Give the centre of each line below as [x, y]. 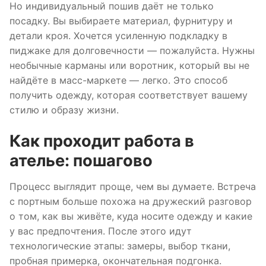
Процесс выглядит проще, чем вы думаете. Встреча [133, 186]
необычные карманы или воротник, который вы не [129, 66]
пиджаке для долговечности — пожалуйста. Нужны [132, 51]
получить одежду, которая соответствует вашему [129, 95]
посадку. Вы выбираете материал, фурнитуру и [121, 21]
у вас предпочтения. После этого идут [101, 231]
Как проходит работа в [102, 141]
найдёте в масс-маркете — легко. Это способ [118, 80]
